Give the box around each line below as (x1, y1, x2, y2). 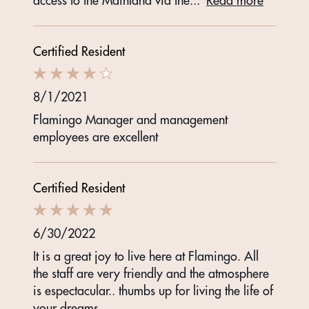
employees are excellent (33, 129, 158, 146)
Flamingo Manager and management (33, 112, 228, 128)
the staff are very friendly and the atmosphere (33, 266, 269, 282)
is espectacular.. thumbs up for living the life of (33, 283, 273, 299)
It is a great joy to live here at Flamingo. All (33, 248, 259, 265)
